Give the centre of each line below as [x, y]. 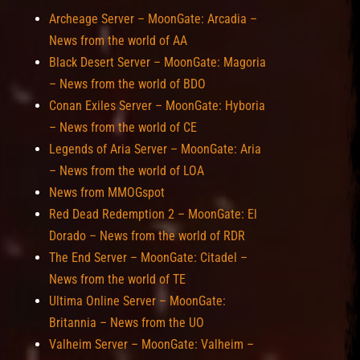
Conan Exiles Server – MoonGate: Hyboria [157, 106]
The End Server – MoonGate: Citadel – [148, 258]
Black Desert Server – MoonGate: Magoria [157, 62]
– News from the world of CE [123, 127]
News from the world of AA [118, 41]
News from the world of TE [117, 279]
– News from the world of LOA [127, 171]
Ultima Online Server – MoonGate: [137, 301]
